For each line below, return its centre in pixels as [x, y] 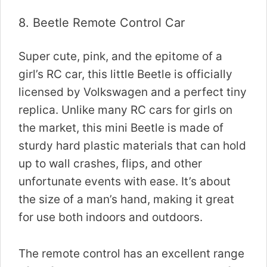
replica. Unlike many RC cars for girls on [125, 110]
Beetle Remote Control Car [109, 22]
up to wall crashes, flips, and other [110, 164]
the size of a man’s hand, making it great [126, 200]
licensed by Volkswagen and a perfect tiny [133, 92]
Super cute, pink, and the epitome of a [120, 57]
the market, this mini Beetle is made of [121, 128]
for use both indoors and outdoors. [111, 218]
